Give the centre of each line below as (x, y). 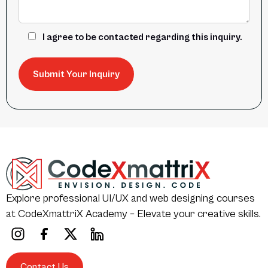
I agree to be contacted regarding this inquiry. (142, 37)
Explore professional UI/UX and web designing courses (130, 198)
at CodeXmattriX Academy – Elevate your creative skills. (133, 214)
